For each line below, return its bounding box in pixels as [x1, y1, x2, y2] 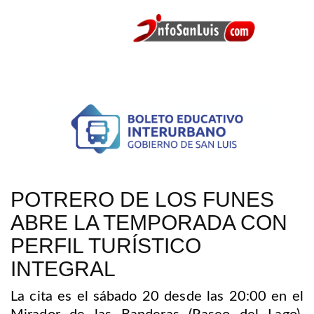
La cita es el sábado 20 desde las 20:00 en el [11, 289, 303, 303]
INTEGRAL [11, 257, 116, 280]
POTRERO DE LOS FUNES [11, 187, 274, 211]
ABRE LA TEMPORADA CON [11, 210, 287, 234]
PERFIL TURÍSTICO [11, 233, 201, 257]
